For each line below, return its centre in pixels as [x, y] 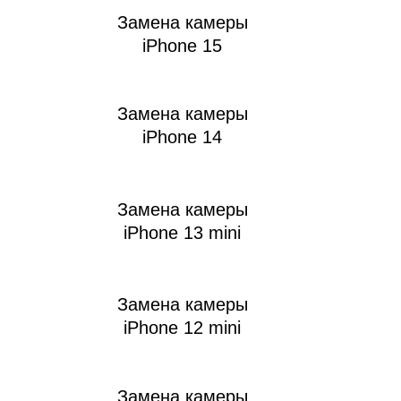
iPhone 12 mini [182, 327]
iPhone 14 [182, 137]
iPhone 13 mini [182, 232]
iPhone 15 [182, 45]
